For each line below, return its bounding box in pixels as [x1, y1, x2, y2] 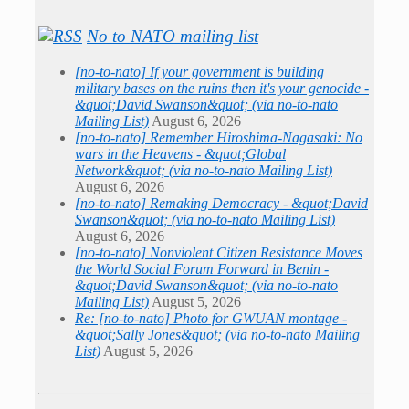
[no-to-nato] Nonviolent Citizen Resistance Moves [75, 244, 362, 260]
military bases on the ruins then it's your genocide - [75, 79, 369, 96]
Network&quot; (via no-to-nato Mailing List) [75, 162, 332, 178]
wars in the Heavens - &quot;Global [75, 145, 286, 162]
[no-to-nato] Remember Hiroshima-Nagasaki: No [75, 129, 362, 145]
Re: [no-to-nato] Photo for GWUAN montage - [75, 309, 347, 326]
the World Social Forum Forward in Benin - [75, 260, 329, 277]
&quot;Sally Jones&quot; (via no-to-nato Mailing [75, 326, 360, 342]
